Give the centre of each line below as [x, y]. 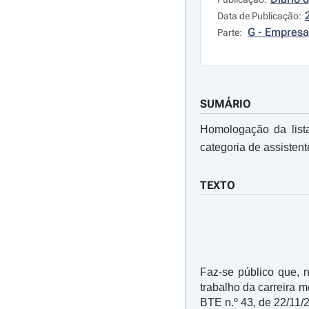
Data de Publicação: [259, 16]
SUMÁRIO [225, 104]
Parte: [230, 32]
